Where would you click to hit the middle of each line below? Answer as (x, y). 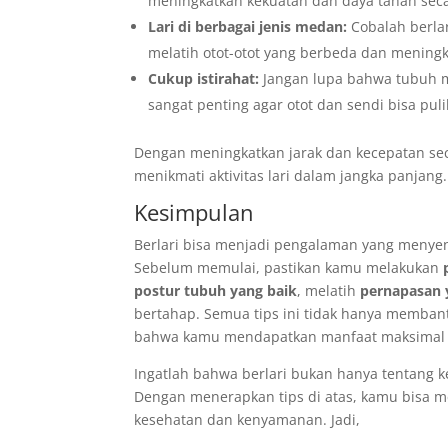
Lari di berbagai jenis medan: (248, 27)
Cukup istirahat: (204, 79)
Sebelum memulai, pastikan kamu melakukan (289, 268)
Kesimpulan (194, 212)
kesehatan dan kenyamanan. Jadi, (247, 420)
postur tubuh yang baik (216, 291)
